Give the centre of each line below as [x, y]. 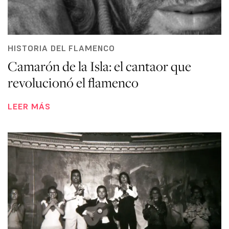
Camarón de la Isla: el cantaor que [99, 66]
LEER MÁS [29, 106]
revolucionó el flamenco [73, 82]
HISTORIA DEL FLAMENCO [62, 48]
